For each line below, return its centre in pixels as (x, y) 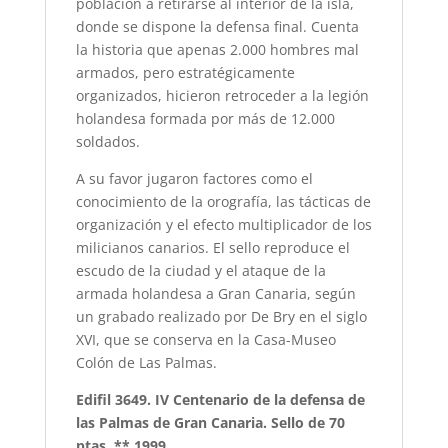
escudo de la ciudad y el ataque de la (200, 271)
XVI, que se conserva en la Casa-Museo (205, 340)
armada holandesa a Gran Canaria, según (215, 294)
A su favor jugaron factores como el (194, 179)
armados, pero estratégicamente (185, 73)
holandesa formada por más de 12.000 (205, 119)
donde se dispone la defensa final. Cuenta (217, 27)
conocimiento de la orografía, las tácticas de (223, 202)
